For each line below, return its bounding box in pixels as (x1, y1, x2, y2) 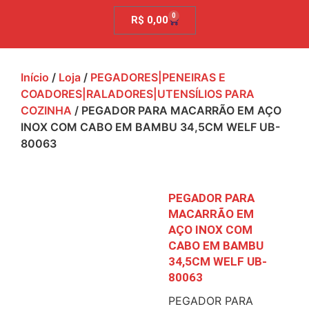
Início (21, 70, 49, 85)
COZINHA (21, 103, 72, 118)
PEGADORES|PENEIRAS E (90, 70, 226, 85)
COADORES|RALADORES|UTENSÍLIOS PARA (21, 87, 255, 101)
